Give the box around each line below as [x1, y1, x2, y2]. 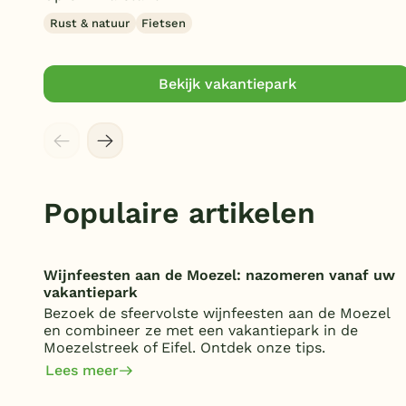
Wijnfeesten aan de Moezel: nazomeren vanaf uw [43, 266, 395, 285]
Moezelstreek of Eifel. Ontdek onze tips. [43, 339, 325, 357]
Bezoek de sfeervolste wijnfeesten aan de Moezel [43, 304, 390, 323]
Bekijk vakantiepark [158, 75, 296, 93]
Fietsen [141, 16, 187, 31]
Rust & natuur [49, 16, 130, 31]
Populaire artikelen [43, 196, 315, 231]
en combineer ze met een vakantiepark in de [43, 322, 358, 340]
